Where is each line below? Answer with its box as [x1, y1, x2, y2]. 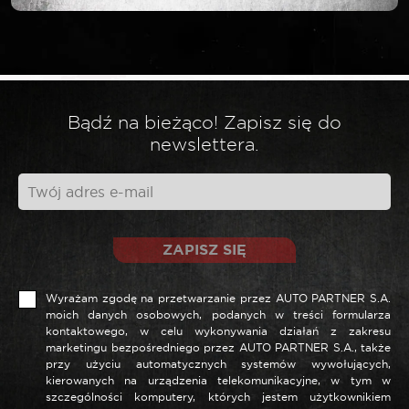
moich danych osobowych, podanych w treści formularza [46, 308, 391, 322]
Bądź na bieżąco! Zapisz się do [68, 110, 341, 134]
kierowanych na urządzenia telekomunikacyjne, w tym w [46, 373, 391, 388]
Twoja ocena [14, 33, 108, 52]
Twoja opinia [14, 103, 109, 122]
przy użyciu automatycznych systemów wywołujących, [46, 357, 391, 372]
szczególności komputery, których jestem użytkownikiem [46, 390, 391, 404]
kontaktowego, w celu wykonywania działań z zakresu [46, 324, 391, 339]
